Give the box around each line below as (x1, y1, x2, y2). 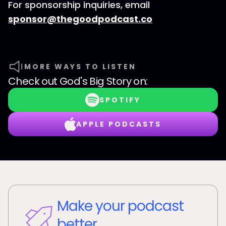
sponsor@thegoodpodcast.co (8, 13, 152, 25)
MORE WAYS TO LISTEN (24, 62, 136, 72)
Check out (8, 74, 60, 88)
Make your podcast (57, 196, 184, 216)
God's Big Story (60, 74, 132, 88)
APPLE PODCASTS (76, 119, 161, 129)
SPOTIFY (99, 95, 141, 105)
